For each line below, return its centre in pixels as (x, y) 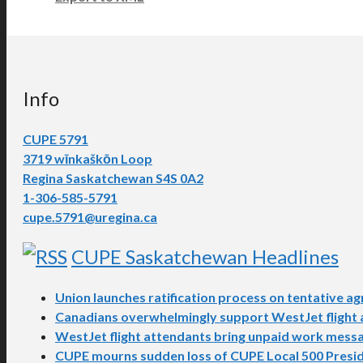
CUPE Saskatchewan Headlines (205, 257)
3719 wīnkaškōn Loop (88, 158)
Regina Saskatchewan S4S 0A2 (113, 177)
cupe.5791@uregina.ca (90, 216)
